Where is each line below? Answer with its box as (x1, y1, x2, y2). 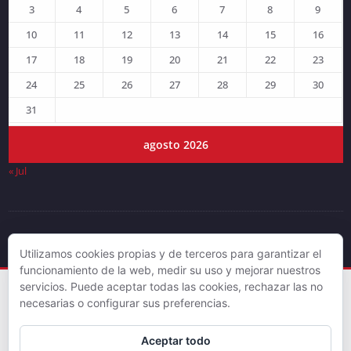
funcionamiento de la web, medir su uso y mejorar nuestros (20, 263, 320, 277)
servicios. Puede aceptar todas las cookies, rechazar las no (20, 280, 323, 293)
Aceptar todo (140, 334, 211, 347)
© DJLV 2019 (147, 231, 204, 246)
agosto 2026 (143, 136, 208, 152)
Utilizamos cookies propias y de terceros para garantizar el (20, 247, 321, 260)
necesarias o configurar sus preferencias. (20, 296, 230, 309)
